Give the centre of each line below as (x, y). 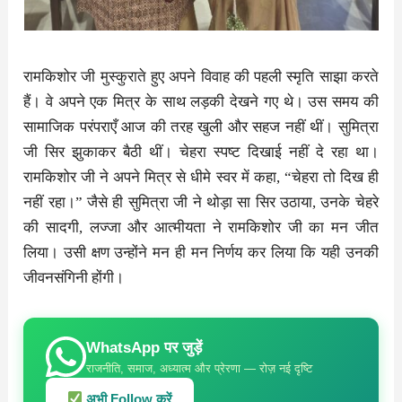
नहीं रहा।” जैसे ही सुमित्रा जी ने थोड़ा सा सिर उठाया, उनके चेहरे (201, 202)
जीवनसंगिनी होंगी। (74, 277)
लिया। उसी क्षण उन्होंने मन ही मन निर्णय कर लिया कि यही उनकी (201, 252)
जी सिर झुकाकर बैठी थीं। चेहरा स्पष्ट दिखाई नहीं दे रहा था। (201, 152)
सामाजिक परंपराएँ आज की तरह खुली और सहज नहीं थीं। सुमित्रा (201, 127)
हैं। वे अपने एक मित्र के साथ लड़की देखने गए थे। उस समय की (201, 101)
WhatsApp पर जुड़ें (144, 347)
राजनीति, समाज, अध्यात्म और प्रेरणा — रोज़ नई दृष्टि (200, 368)
